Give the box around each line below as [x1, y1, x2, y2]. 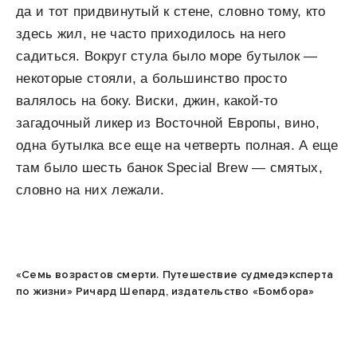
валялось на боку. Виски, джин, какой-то [16, 93, 278, 108]
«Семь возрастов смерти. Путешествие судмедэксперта [16, 268, 334, 281]
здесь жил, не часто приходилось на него [16, 26, 286, 41]
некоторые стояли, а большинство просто [16, 71, 288, 86]
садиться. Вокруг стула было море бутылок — [16, 49, 318, 64]
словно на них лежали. [16, 182, 165, 198]
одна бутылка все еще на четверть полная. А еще [16, 138, 339, 153]
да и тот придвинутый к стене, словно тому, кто [16, 4, 326, 19]
